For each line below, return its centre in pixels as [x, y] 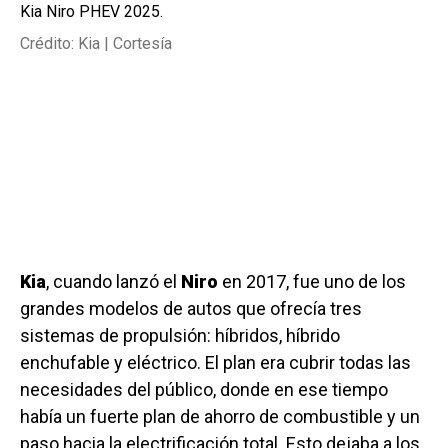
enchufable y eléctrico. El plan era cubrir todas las [215, 363]
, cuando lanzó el [113, 282]
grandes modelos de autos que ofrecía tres [191, 309]
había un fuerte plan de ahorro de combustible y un [220, 417]
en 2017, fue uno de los [314, 282]
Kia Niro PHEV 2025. [91, 12]
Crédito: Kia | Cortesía [96, 44]
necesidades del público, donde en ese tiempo [204, 390]
